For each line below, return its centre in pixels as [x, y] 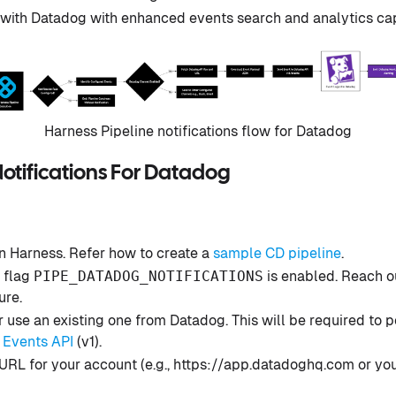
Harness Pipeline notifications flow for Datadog [198, 132]
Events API [38, 342]
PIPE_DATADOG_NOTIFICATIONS [148, 277]
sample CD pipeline [277, 254]
